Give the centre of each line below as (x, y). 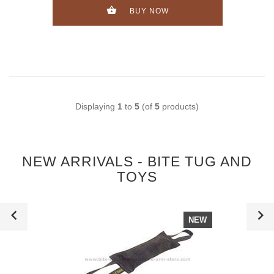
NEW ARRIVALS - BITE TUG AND (137, 161)
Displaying (96, 106)
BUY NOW (149, 11)
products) (179, 106)
